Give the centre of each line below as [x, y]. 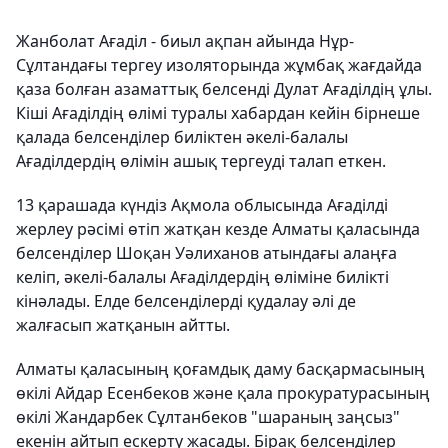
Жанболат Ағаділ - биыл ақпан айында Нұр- [185, 41]
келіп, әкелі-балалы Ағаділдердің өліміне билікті [202, 277]
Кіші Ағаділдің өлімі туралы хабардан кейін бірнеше [218, 113]
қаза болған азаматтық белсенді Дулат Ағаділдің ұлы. [224, 89]
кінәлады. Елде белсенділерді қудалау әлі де [186, 301]
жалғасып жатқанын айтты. [123, 325]
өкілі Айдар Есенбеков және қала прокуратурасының [223, 393]
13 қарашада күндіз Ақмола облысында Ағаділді [202, 205]
